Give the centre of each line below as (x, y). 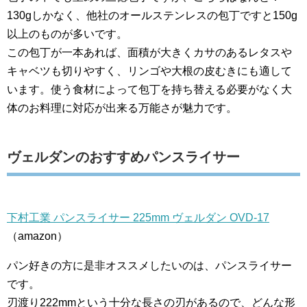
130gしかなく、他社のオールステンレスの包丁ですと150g (152, 15)
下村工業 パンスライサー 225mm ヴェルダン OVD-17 (138, 218)
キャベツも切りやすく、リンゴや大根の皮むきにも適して (149, 71)
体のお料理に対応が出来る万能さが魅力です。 (122, 108)
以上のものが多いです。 (67, 34)
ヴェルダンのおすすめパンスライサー (123, 157)
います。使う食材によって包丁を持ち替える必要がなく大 (149, 89)
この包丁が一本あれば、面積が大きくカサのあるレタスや (149, 52)
